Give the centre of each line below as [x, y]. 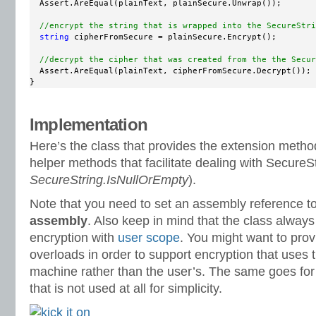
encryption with [74, 237]
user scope [149, 237]
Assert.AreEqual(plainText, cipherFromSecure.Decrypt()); [170, 71]
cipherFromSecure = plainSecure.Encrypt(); [173, 37]
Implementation [89, 124]
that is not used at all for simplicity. [126, 288]
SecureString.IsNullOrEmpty [109, 180]
